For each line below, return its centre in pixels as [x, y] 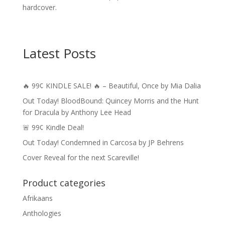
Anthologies [42, 213]
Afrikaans [37, 198]
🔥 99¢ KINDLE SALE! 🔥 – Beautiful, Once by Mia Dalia [111, 85]
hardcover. [39, 7]
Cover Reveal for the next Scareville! [81, 157]
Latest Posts [59, 53]
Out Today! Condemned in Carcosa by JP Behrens [103, 142]
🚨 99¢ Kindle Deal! [53, 127]
